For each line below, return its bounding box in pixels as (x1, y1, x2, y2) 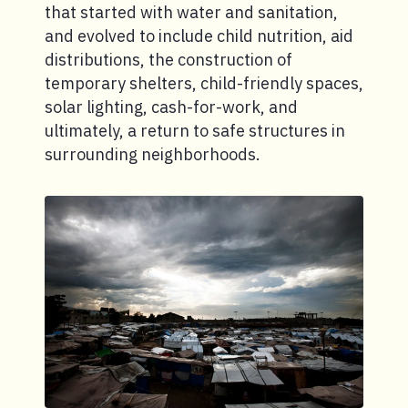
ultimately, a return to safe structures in (45, 119, 345, 141)
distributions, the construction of (45, 48, 292, 70)
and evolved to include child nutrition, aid (45, 25, 353, 46)
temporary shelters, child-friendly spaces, (45, 72, 363, 94)
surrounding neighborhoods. (45, 143, 260, 165)
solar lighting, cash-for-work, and (45, 96, 298, 117)
